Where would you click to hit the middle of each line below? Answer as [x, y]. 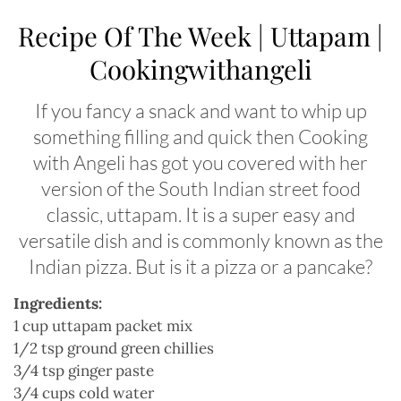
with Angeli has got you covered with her [200, 163]
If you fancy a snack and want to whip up [200, 111]
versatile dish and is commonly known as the [200, 241]
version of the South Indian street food [200, 189]
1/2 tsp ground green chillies [114, 349]
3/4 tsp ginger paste [84, 371]
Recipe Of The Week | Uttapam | [200, 35]
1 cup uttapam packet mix [103, 326]
